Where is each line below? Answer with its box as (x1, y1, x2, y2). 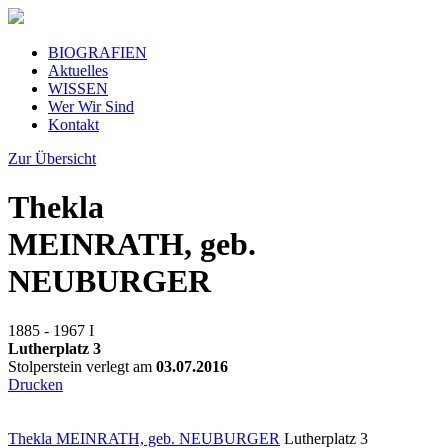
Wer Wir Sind (48, 98, 134, 115)
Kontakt (48, 116, 99, 133)
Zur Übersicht (8, 150, 96, 167)
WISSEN (48, 80, 108, 97)
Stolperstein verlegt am (8, 357, 156, 375)
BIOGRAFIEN (48, 44, 147, 61)
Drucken (8, 375, 63, 393)
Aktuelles (48, 62, 108, 79)
